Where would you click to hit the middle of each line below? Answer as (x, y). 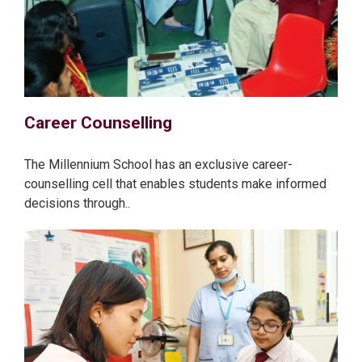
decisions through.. (78, 203)
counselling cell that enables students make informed (176, 183)
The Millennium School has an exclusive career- (159, 164)
